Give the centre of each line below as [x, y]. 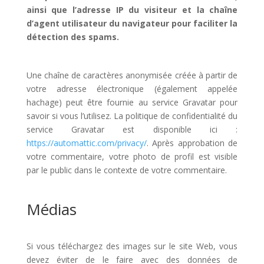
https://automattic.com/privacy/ [86, 143]
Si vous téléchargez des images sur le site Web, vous [132, 246]
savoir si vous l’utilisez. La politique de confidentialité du [132, 116]
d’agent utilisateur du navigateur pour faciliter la [132, 23]
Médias [51, 209]
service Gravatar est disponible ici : [132, 129]
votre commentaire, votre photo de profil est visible [132, 156]
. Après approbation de [192, 143]
